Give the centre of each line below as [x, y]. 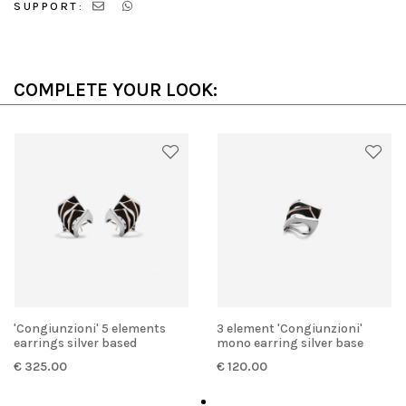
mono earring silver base [290, 343]
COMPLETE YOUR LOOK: [116, 90]
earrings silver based [75, 343]
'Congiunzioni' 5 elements [19, 329]
